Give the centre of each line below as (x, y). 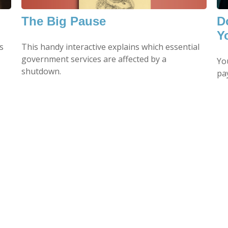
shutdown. (41, 71)
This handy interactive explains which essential (111, 47)
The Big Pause (64, 21)
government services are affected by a (94, 59)
